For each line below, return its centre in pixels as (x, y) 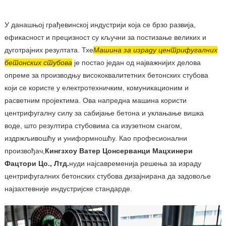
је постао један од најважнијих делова (137, 62)
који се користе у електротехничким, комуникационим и (96, 88)
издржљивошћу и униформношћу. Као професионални (96, 138)
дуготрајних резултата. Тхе (49, 50)
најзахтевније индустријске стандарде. (68, 188)
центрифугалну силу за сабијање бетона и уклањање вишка (104, 113)
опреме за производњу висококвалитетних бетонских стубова (106, 75)
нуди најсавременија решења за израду (135, 163)
